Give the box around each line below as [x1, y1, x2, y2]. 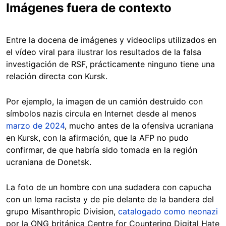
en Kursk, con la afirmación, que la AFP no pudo [6, 132, 189, 143]
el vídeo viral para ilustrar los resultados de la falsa [6, 46, 201, 57]
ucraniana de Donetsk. [6, 156, 91, 167]
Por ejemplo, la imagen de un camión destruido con [6, 96, 203, 106]
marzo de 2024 [6, 120, 65, 131]
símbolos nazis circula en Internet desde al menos [6, 108, 196, 119]
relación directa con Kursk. [6, 71, 107, 81]
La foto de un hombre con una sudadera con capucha [6, 182, 211, 192]
